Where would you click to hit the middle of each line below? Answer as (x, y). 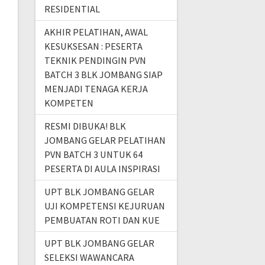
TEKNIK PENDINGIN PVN (95, 61)
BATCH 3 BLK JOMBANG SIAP (103, 75)
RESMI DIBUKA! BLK (85, 126)
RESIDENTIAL (72, 9)
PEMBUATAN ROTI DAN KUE (102, 220)
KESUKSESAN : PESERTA (93, 46)
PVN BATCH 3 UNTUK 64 (93, 155)
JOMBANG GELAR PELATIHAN (105, 140)
